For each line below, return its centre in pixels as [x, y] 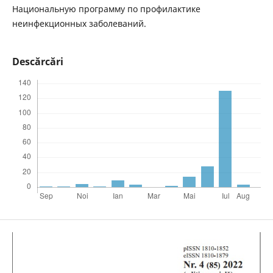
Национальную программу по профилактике [106, 9]
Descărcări [37, 62]
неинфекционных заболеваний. [79, 24]
